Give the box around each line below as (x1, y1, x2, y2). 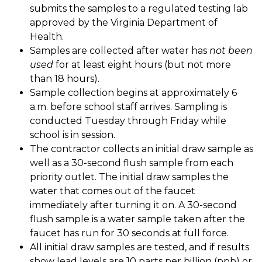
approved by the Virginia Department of (30, 16, 218, 28)
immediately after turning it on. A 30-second (30, 199, 237, 211)
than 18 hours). (30, 73, 102, 84)
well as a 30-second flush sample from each (30, 157, 234, 168)
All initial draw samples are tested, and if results (30, 241, 250, 253)
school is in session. (30, 129, 118, 140)
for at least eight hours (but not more (53, 58, 232, 70)
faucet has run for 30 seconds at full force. (30, 227, 232, 239)
